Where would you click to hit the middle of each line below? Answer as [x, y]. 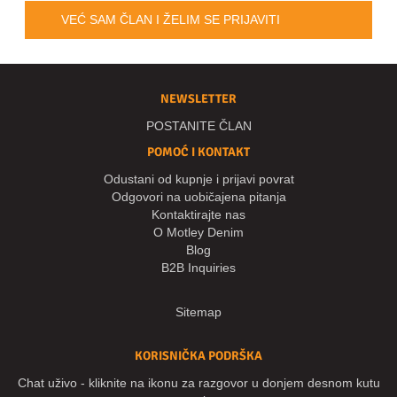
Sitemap [198, 312]
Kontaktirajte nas [198, 215]
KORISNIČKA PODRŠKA [198, 356]
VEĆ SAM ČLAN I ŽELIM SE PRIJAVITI [171, 20]
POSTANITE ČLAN [198, 126]
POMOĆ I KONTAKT [198, 152]
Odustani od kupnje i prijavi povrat [198, 179]
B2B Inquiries [198, 268]
